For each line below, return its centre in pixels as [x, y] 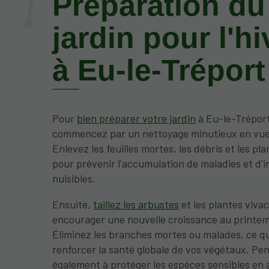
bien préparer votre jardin [137, 118]
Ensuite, [73, 204]
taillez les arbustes [136, 204]
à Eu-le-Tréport [159, 70]
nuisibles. [74, 178]
